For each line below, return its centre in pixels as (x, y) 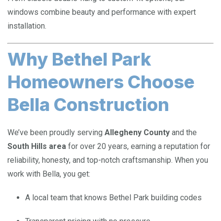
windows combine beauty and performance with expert (102, 12)
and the (183, 132)
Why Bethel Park (79, 59)
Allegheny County (137, 132)
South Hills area (37, 146)
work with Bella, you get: (49, 174)
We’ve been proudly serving (56, 132)
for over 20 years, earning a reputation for (138, 146)
